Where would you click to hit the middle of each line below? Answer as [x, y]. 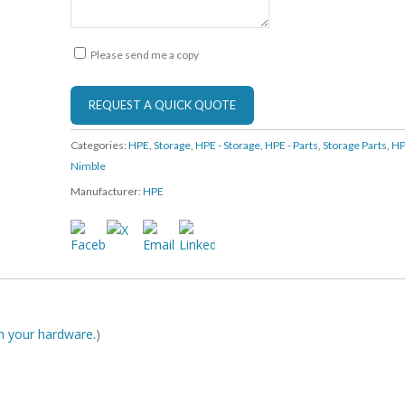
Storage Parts [355, 145]
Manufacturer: [107, 191]
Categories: [100, 145]
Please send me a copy [144, 55]
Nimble [89, 166]
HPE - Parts [292, 145]
